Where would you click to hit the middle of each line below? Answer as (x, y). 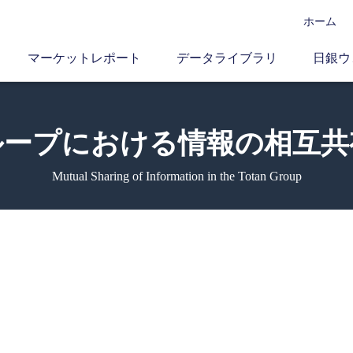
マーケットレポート (84, 58)
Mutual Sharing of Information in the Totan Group (176, 176)
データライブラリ (227, 58)
